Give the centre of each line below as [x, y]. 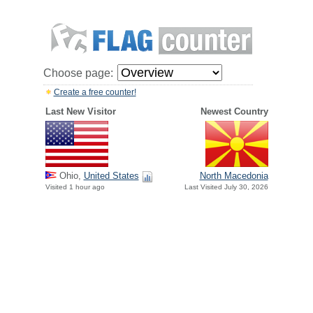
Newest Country [234, 111]
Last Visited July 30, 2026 [226, 187]
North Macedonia [234, 176]
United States [111, 176]
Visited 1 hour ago [75, 187]
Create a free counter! [95, 92]
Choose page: [78, 73]
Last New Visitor [80, 111]
